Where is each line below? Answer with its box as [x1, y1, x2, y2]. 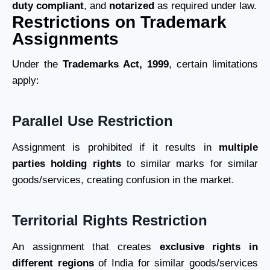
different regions [12, 257, 94, 269]
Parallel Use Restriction [12, 113, 173, 129]
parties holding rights [12, 158, 121, 169]
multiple [219, 142, 258, 153]
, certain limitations [169, 58, 258, 70]
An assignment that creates [12, 241, 160, 253]
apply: [12, 75, 39, 86]
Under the [12, 58, 63, 70]
